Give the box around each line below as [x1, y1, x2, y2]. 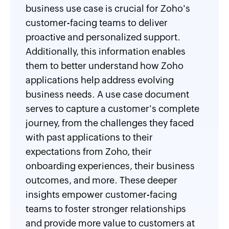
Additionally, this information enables [26, 46, 186, 57]
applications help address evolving [26, 75, 174, 85]
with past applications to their [26, 132, 153, 143]
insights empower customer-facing [26, 189, 177, 200]
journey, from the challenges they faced [26, 118, 194, 128]
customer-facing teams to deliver [26, 17, 168, 28]
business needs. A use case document [26, 89, 189, 100]
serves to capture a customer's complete [26, 103, 199, 114]
